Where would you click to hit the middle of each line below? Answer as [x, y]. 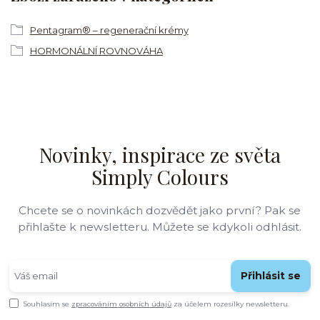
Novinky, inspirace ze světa [160, 154]
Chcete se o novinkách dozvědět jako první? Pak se [159, 210]
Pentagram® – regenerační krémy [109, 30]
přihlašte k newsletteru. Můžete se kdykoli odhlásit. [159, 226]
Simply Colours [160, 176]
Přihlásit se [270, 276]
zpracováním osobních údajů [122, 304]
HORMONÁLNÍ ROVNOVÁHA [96, 50]
